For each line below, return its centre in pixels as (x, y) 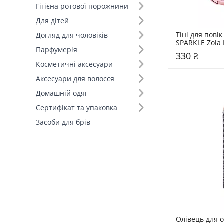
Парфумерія (57, 50)
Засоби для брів (63, 122)
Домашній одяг (62, 93)
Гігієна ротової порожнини (82, 6)
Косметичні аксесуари (74, 64)
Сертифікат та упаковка (77, 108)
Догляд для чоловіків (72, 35)
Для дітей (52, 21)
